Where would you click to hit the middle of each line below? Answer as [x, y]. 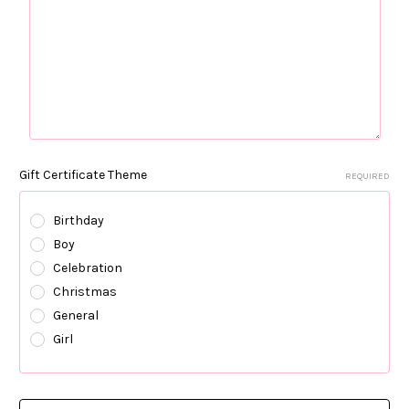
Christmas [85, 291]
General [76, 315]
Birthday [79, 220]
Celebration [88, 267]
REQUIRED [367, 176]
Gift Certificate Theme [83, 174]
